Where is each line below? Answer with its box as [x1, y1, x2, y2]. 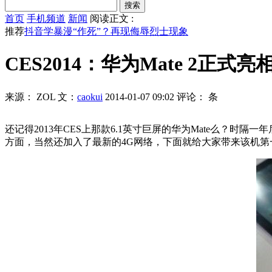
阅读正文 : [90, 13, 134, 24]
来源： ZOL [5, 91, 55, 102]
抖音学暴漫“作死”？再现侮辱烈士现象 [24, 26, 188, 36]
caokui [77, 91, 103, 102]
